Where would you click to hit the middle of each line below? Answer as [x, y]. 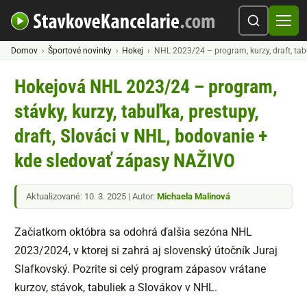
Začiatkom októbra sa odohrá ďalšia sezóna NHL [133, 232]
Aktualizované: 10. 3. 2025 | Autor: [91, 196]
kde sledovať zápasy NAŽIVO [125, 161]
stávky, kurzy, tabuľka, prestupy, [137, 111]
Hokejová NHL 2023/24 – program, [146, 87]
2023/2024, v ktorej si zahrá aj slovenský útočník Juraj [146, 250]
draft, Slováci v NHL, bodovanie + [141, 136]
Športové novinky [80, 50]
